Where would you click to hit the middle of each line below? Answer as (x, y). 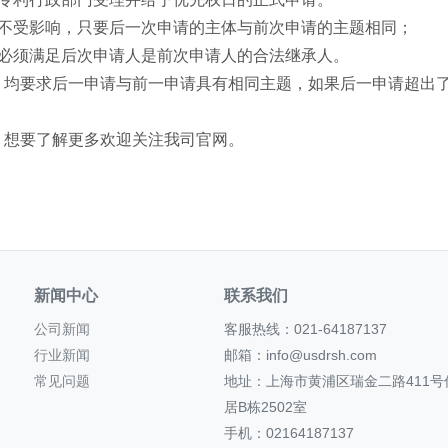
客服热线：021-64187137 (305, 329)
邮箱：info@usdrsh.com (300, 355)
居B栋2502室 (265, 407)
